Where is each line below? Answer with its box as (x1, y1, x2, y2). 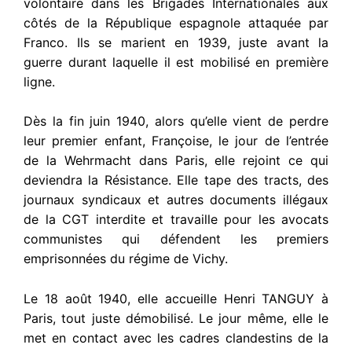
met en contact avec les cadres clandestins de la (24, 329, 328, 346)
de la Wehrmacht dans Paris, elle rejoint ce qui (24, 152, 328, 169)
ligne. (24, 73, 55, 90)
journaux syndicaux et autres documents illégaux (24, 192, 328, 208)
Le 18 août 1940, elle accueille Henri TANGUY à (24, 290, 328, 306)
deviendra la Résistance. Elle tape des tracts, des (24, 172, 328, 189)
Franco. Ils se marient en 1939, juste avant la (24, 34, 328, 50)
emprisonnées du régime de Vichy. (24, 251, 228, 267)
